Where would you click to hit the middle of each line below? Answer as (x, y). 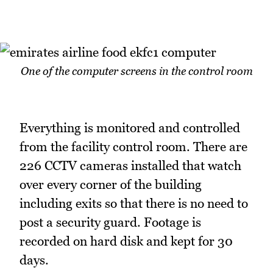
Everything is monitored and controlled (130, 128)
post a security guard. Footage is (110, 222)
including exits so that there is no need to (134, 204)
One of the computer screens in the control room (136, 71)
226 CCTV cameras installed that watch (130, 166)
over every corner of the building (111, 185)
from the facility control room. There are (133, 147)
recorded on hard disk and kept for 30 (126, 241)
